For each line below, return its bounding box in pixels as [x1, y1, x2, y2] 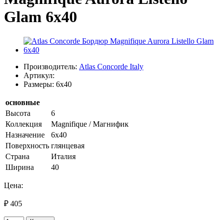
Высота [5, 109, 30, 117]
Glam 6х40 [4, 8, 77, 26]
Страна [5, 152, 29, 161]
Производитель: [24, 62, 79, 71]
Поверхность [5, 141, 49, 150]
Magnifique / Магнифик [51, 119, 129, 128]
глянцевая [51, 141, 84, 150]
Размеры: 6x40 [24, 80, 72, 88]
